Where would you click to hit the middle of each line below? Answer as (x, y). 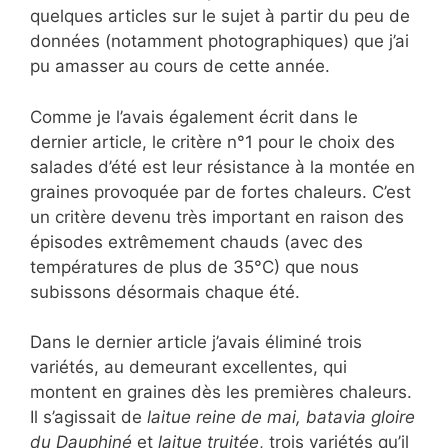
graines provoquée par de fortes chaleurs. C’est (220, 191)
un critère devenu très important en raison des (217, 216)
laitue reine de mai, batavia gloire (281, 417)
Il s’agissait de (88, 417)
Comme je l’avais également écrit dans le (194, 116)
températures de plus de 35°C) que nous (194, 266)
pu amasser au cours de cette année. (180, 66)
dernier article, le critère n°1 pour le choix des (212, 141)
